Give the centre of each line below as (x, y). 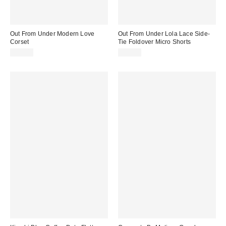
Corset (20, 42)
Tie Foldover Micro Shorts (154, 42)
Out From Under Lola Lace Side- (164, 34)
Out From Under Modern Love (52, 34)
